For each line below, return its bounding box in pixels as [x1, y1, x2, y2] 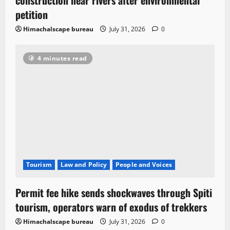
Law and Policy [60, 160, 107, 169]
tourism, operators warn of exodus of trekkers [15, 199, 207, 215]
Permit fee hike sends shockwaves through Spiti [15, 184, 212, 200]
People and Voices [116, 160, 172, 169]
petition [15, 6, 48, 22]
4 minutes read [37, 53, 87, 63]
